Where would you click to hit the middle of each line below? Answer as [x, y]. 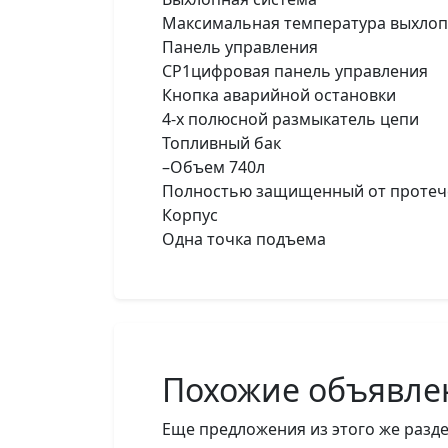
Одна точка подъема [244, 239]
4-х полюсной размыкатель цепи [290, 119]
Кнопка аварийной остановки [279, 95]
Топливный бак [221, 143]
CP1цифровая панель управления [295, 71]
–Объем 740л [213, 167]
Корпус [190, 215]
